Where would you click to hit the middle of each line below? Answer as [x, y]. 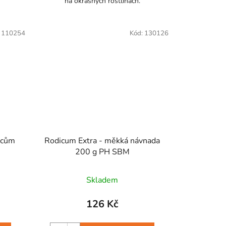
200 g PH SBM [102, 152]
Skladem [102, 180]
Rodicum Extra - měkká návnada [102, 140]
